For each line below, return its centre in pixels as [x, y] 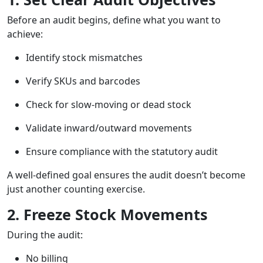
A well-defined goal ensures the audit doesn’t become [126, 175]
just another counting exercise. [76, 189]
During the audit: [45, 235]
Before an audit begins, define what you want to [114, 20]
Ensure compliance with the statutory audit [122, 152]
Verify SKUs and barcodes [83, 81]
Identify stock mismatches [84, 58]
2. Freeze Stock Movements [107, 215]
